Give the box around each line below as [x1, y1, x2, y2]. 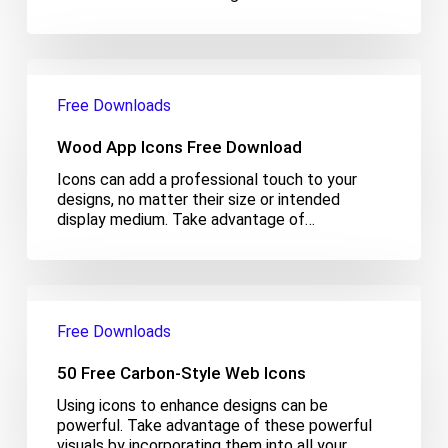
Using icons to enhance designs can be [56, 396, 328, 416]
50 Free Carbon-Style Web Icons [56, 363, 306, 384]
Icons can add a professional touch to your [56, 170, 357, 190]
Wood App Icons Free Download [56, 137, 302, 158]
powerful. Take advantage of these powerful [56, 416, 372, 436]
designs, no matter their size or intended [56, 190, 340, 210]
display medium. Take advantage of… [56, 210, 315, 230]
